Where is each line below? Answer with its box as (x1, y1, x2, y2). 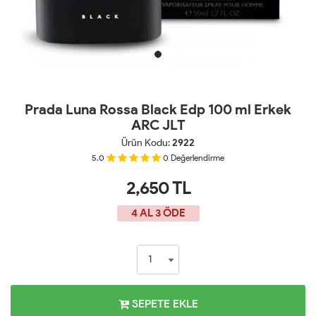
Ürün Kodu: (121, 136, 172, 149)
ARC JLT (130, 116, 186, 133)
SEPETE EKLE (128, 296, 198, 310)
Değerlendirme (171, 152, 224, 163)
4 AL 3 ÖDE (130, 206, 186, 219)
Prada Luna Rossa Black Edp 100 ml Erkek (25, 100, 291, 118)
